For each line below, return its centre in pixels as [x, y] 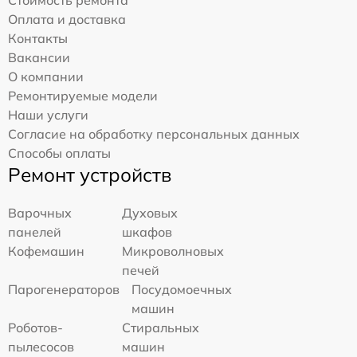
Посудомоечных [182, 289]
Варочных [40, 213]
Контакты [38, 38]
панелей [35, 232]
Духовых [150, 213]
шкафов [147, 232]
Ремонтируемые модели [83, 96]
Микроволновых [173, 251]
